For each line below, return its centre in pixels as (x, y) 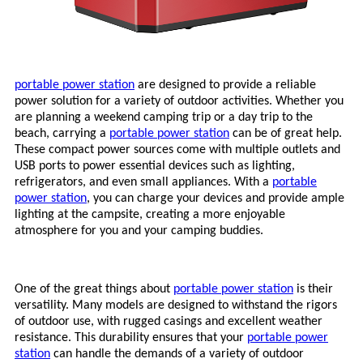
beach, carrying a (62, 133)
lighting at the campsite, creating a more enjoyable (150, 214)
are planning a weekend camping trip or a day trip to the (164, 117)
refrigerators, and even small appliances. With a (143, 182)
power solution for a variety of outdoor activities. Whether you (179, 101)
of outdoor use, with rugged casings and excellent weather (169, 321)
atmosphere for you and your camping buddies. (139, 231)
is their (315, 289)
